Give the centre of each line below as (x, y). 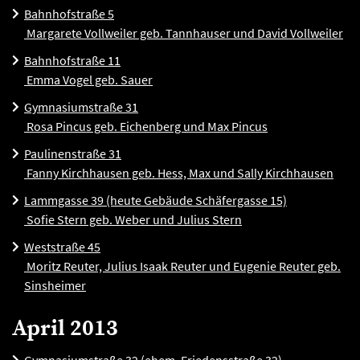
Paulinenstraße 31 (73, 153)
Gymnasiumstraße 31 (81, 107)
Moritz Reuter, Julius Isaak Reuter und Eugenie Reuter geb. (182, 266)
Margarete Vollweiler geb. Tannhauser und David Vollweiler (184, 33)
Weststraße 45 (62, 247)
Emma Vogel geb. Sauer (88, 80)
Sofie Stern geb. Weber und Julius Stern (133, 219)
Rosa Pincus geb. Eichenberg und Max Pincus (146, 126)
